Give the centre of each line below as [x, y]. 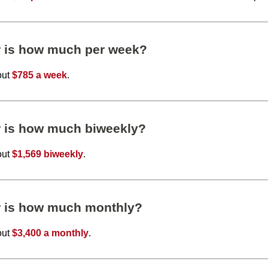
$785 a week [40, 75]
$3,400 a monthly [51, 233]
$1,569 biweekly [48, 154]
